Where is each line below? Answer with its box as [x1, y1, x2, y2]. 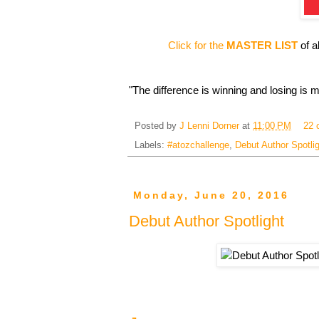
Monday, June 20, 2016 [132, 189, 289, 201]
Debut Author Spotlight [129, 211, 284, 230]
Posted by [135, 121, 179, 132]
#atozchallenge [167, 140, 229, 151]
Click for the [167, 38, 226, 51]
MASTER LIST [226, 38, 298, 51]
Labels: [135, 140, 167, 151]
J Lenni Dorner [179, 121, 239, 132]
